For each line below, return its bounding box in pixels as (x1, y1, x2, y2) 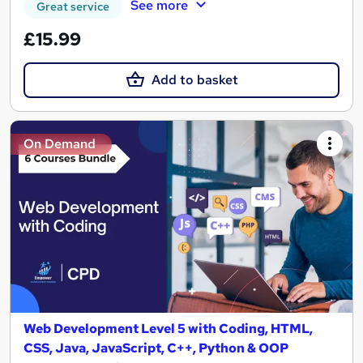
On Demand (23, 135, 96, 152)
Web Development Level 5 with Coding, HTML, (23, 320, 313, 338)
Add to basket (151, 70, 238, 88)
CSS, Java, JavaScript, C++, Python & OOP (23, 340, 288, 357)
